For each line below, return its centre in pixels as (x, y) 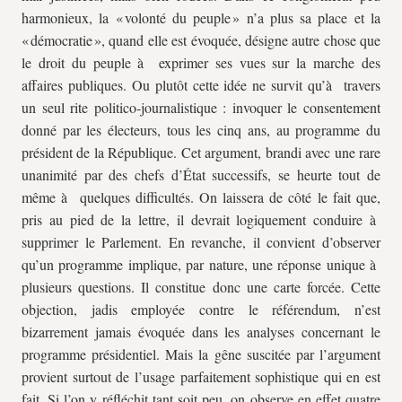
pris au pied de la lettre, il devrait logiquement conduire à (201, 219)
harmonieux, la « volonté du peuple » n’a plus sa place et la (201, 17)
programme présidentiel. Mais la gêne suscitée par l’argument (201, 354)
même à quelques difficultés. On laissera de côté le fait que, (201, 197)
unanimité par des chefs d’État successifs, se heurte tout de (201, 175)
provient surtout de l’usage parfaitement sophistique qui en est (201, 376)
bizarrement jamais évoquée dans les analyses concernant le (201, 332)
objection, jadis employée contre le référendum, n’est (201, 309)
